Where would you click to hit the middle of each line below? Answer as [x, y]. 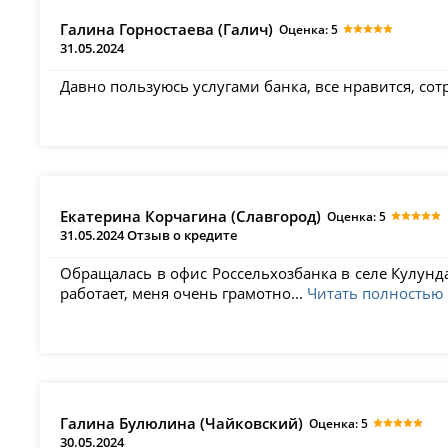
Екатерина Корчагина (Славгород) [191, 215]
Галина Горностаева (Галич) [167, 28]
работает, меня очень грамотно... [184, 293]
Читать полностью [375, 293]
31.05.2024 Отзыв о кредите [149, 234]
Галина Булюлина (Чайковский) [182, 423]
